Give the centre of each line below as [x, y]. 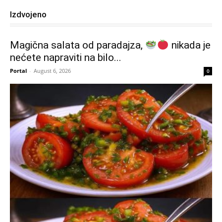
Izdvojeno [28, 15]
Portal [18, 71]
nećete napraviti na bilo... [66, 58]
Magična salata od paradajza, [78, 45]
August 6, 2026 [52, 71]
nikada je [190, 45]
